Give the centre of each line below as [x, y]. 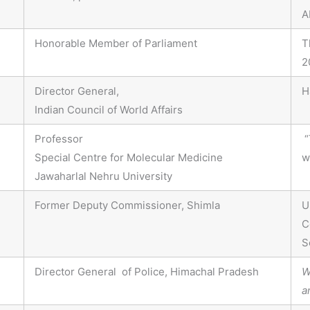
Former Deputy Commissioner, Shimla [127, 206]
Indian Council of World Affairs [109, 110]
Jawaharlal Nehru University [103, 176]
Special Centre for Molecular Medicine [129, 158]
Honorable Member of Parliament [116, 44]
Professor [59, 139]
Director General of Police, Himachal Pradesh [147, 272]
